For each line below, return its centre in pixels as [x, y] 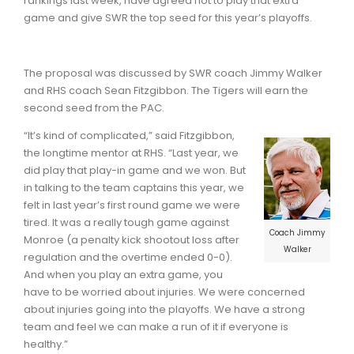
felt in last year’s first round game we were [132, 205]
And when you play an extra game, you [123, 274]
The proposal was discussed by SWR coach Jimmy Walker [173, 73]
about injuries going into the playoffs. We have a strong [164, 309]
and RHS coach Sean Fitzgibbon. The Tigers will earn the [166, 90]
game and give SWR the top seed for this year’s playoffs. [169, 17]
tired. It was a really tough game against [126, 222]
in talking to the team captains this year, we [134, 187]
